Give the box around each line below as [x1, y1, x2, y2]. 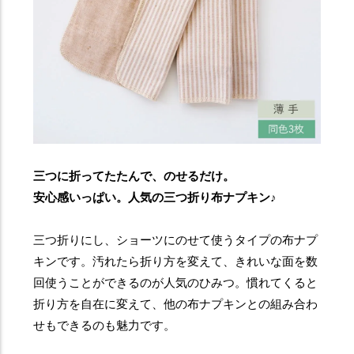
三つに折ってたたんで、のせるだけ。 [33, 169, 235, 183]
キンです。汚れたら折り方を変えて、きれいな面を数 [33, 254, 318, 269]
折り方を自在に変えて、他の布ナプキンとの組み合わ [33, 297, 318, 311]
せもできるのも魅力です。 [33, 318, 176, 333]
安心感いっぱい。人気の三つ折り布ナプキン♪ [33, 190, 277, 205]
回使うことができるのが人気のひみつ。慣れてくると [33, 276, 318, 290]
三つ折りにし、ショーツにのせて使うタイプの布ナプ [33, 233, 318, 247]
